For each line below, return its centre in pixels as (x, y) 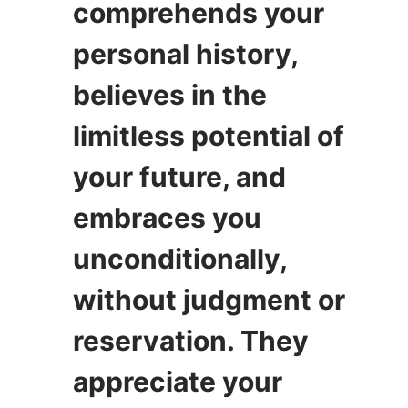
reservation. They (191, 340)
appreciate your (178, 381)
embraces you (167, 217)
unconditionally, (180, 258)
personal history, (185, 53)
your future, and (179, 176)
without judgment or (209, 299)
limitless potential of (209, 135)
